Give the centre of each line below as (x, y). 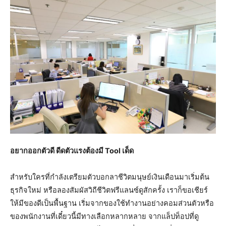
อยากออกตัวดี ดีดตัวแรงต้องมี (58, 151)
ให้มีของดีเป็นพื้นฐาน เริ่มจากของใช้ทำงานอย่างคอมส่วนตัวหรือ (112, 203)
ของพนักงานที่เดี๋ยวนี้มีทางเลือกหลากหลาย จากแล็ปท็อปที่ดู (104, 216)
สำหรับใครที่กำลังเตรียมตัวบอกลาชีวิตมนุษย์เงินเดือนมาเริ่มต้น (110, 177)
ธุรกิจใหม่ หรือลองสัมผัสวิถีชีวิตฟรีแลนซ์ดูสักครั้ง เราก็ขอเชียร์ (109, 190)
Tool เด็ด (119, 151)
